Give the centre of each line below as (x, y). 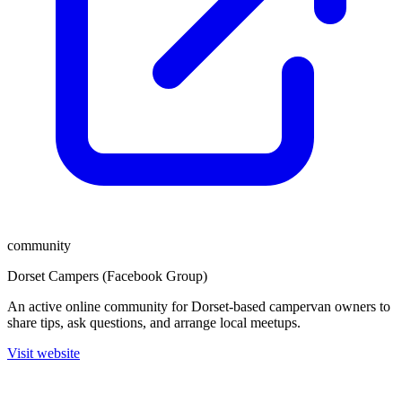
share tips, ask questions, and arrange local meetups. (154, 323)
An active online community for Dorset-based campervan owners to (199, 306)
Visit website (44, 353)
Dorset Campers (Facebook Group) (107, 276)
